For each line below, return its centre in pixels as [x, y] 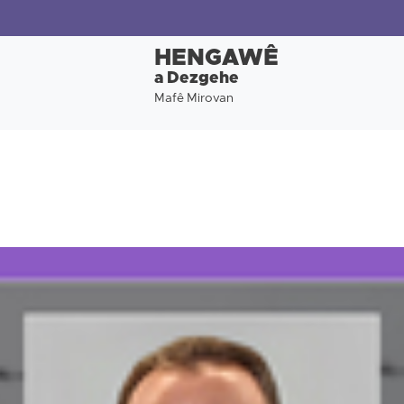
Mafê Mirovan [194, 99]
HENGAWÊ [216, 59]
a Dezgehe [197, 79]
